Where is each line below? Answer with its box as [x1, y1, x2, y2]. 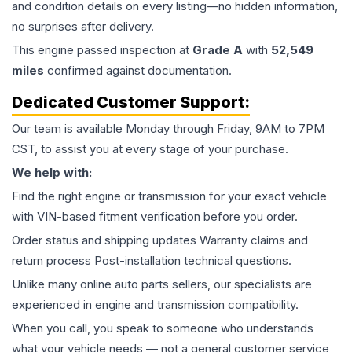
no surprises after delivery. [12, 19, 154, 34]
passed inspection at [74, 42, 192, 57]
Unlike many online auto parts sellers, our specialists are [12, 277, 312, 291]
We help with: [12, 165, 92, 180]
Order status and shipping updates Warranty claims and [12, 233, 308, 247]
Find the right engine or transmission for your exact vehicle [12, 189, 327, 203]
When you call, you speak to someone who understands [12, 321, 313, 335]
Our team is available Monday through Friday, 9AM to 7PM [12, 121, 324, 136]
